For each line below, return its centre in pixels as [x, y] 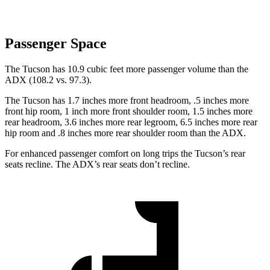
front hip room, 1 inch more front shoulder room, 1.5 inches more [129, 111]
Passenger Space [56, 44]
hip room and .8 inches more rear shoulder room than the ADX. [125, 133]
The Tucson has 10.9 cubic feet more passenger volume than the [127, 69]
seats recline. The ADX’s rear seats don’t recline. [97, 165]
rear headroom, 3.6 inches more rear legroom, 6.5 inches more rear [131, 122]
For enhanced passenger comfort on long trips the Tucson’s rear [125, 154]
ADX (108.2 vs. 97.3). [48, 80]
